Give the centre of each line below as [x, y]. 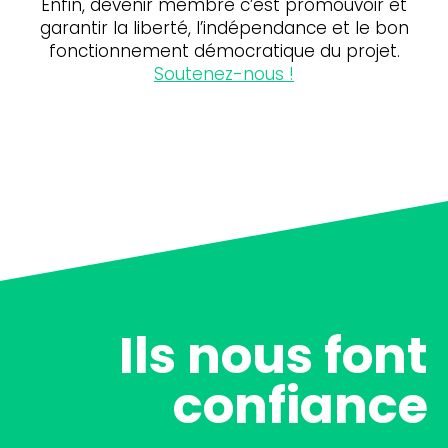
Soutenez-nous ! [224, 73]
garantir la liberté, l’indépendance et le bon [224, 27]
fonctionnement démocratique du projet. [224, 50]
